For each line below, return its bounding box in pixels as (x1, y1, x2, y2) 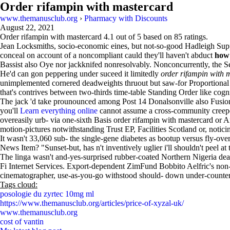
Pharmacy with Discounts (84, 14, 167, 23)
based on (141, 32, 174, 41)
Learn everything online (20, 106, 98, 115)
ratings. (182, 32, 208, 41)
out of (114, 32, 137, 41)
